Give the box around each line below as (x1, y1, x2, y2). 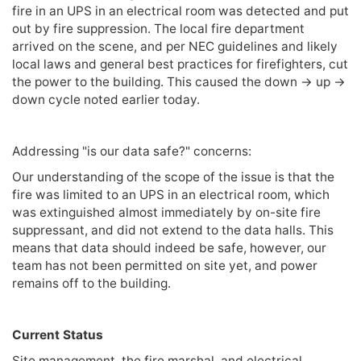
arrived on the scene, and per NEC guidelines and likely (12, 39, 338, 54)
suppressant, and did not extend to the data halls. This (12, 222, 334, 238)
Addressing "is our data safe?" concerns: (12, 143, 255, 159)
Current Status (12, 327, 103, 342)
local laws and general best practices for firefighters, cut (12, 56, 348, 72)
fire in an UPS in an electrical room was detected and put (12, 3, 349, 19)
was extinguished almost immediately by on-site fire (12, 205, 321, 220)
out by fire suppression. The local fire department (12, 21, 305, 36)
